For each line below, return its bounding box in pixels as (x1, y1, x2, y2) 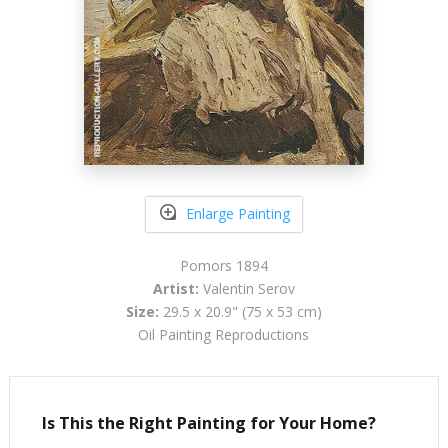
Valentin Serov (198, 278, 295, 298)
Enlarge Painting (185, 204, 290, 224)
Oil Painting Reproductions (138, 324, 310, 344)
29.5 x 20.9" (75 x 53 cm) (158, 301, 322, 321)
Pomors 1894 (179, 255, 268, 275)
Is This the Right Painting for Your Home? (41, 411, 376, 434)
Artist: (152, 278, 199, 298)
